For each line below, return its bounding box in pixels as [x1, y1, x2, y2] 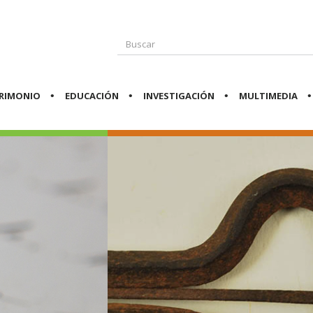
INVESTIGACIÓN [143, 89, 215, 103]
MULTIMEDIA [239, 89, 298, 103]
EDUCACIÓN [64, 89, 119, 103]
